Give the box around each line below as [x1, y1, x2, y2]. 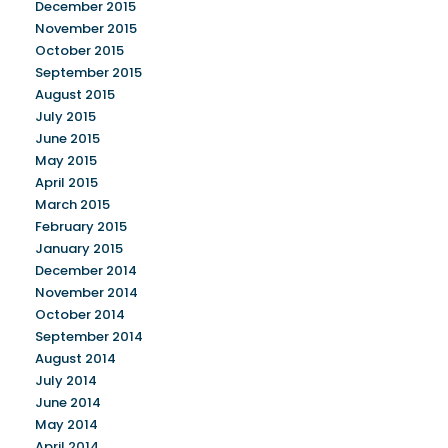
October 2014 [35, 305, 125, 324]
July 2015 [35, 107, 96, 126]
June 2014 [35, 393, 101, 412]
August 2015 [35, 85, 115, 104]
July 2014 [35, 371, 97, 390]
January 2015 [35, 239, 123, 258]
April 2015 [35, 173, 98, 192]
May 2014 [35, 415, 98, 434]
